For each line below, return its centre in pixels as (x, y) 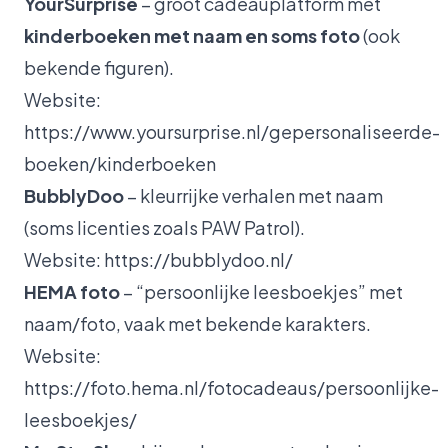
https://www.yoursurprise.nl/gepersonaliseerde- (232, 131)
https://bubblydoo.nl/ (198, 259)
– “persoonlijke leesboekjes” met (261, 291)
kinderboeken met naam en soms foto (192, 35)
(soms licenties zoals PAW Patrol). (164, 227)
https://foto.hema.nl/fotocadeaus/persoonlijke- (231, 387)
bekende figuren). (99, 67)
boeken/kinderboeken (120, 163)
